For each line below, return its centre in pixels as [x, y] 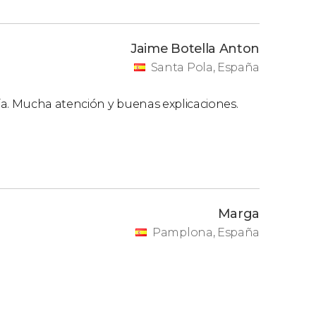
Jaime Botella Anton [195, 48]
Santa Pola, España [205, 67]
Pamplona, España [206, 232]
